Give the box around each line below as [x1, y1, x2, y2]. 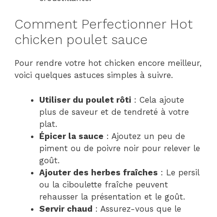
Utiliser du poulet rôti [39, 94, 131, 105]
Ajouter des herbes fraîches [39, 167, 158, 177]
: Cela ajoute [131, 94, 184, 105]
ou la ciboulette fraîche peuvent [39, 179, 168, 189]
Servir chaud [39, 203, 93, 214]
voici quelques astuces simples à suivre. [15, 70, 173, 80]
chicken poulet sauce [15, 32, 148, 47]
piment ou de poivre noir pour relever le [39, 143, 200, 153]
